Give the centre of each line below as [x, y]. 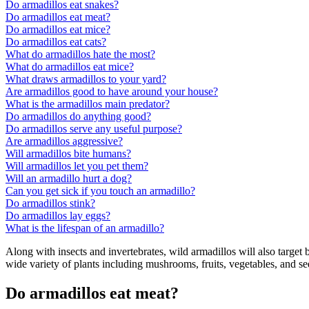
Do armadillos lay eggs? [58, 216]
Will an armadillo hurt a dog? [69, 179]
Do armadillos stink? [50, 203]
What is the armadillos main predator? [88, 104]
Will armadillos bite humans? [68, 154]
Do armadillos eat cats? [56, 42]
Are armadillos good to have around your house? [112, 92]
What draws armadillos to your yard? [86, 79]
